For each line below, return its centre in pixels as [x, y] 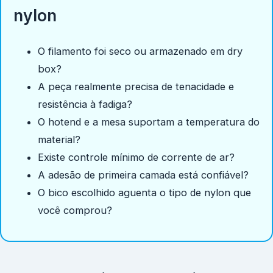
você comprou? [75, 211]
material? [59, 140]
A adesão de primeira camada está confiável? [143, 175]
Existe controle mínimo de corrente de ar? [136, 158]
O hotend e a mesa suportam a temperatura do [149, 122]
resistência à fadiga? [85, 105]
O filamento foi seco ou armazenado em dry [140, 51]
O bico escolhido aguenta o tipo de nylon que [144, 193]
